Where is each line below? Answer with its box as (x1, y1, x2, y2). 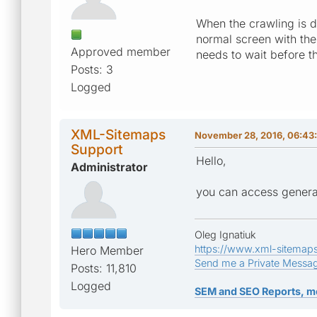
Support (71, 140, 123, 158)
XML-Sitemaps (71, 125, 166, 143)
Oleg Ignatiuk (195, 228, 256, 241)
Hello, (196, 153, 226, 168)
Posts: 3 (71, 62, 113, 76)
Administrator (71, 159, 148, 174)
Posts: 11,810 (71, 260, 137, 275)
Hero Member (71, 243, 144, 258)
